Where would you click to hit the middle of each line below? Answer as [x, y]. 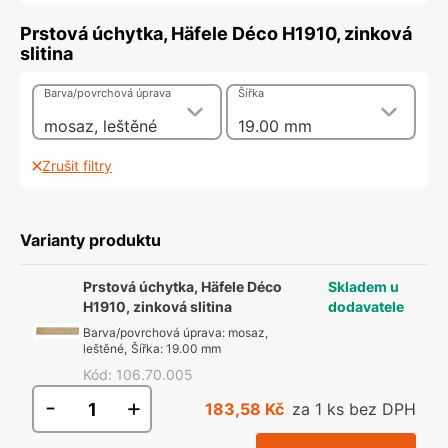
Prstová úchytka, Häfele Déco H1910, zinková [216, 33]
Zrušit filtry [77, 165]
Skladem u [363, 286]
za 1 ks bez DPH [354, 409]
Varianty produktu [90, 240]
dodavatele [366, 306]
